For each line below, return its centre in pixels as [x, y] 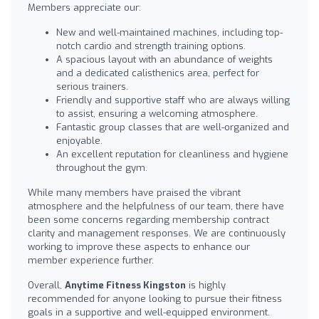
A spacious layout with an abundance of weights [164, 60]
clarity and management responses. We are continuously [157, 234]
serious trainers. [92, 87]
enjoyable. [79, 141]
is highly [206, 286]
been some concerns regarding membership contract [148, 220]
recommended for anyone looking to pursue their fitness [155, 299]
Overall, [46, 286]
